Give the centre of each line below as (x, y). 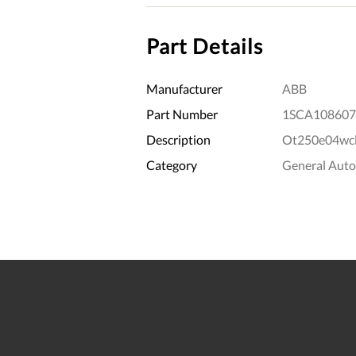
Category (172, 164)
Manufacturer (184, 88)
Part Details (205, 46)
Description (178, 139)
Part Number (182, 114)
